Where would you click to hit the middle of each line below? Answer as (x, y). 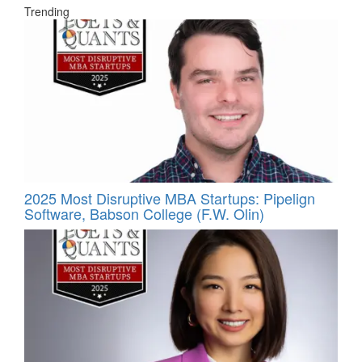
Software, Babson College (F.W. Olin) (144, 214)
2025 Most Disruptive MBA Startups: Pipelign (170, 198)
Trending (47, 11)
